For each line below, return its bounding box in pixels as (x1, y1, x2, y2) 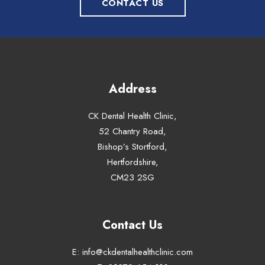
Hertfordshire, (106, 155, 159, 169)
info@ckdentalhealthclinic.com (82, 245, 193, 258)
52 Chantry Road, (99, 124, 166, 138)
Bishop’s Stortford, (98, 140, 167, 153)
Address (108, 80, 157, 98)
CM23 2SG (111, 170, 154, 184)
